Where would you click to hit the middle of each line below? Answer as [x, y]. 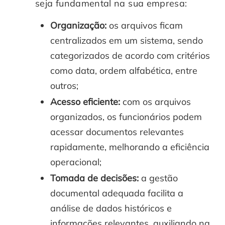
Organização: [78, 25]
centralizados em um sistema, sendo [127, 40]
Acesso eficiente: [85, 101]
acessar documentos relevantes [117, 132]
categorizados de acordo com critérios [130, 55]
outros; [64, 85]
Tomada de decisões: [94, 178]
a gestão [158, 178]
